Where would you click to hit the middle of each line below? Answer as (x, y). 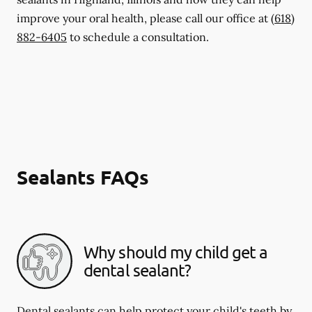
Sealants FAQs (83, 176)
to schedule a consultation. (138, 37)
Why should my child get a (176, 251)
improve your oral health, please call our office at (144, 18)
